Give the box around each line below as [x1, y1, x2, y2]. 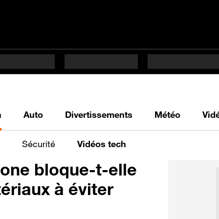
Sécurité [22, 138, 55, 149]
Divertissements [65, 109, 132, 120]
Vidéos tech [77, 138, 126, 149]
